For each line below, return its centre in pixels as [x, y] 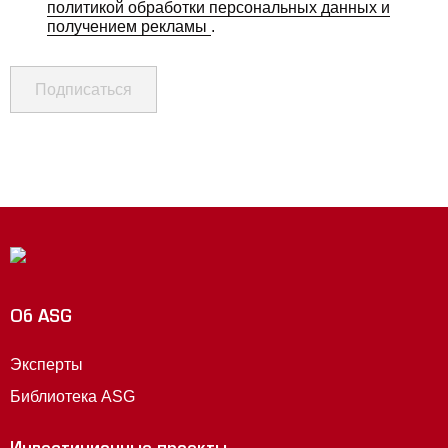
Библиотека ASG [72, 396]
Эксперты [46, 364]
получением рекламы [129, 26]
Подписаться [83, 89]
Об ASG [41, 319]
